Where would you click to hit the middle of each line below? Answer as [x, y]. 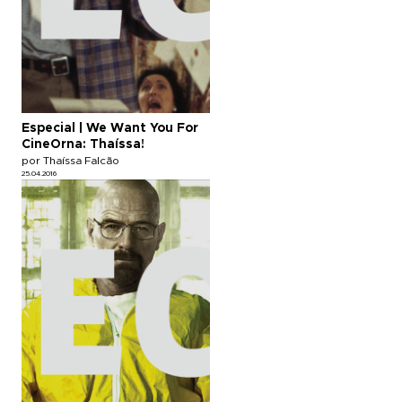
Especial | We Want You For [110, 128]
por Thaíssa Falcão [70, 160]
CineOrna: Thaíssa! [83, 144]
